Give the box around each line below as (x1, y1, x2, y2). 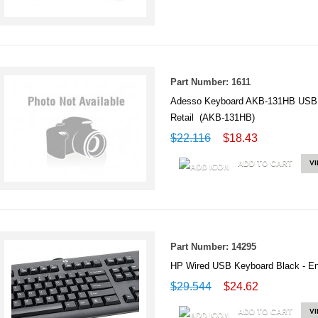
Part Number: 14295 (170, 241, 256, 252)
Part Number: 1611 (170, 77, 251, 87)
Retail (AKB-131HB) (170, 112, 255, 123)
